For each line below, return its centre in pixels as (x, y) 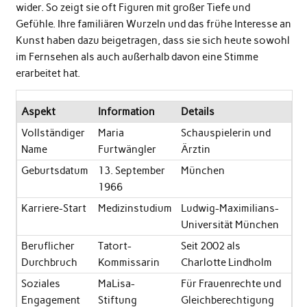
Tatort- (114, 246)
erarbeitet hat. (48, 74)
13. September (131, 170)
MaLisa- (116, 283)
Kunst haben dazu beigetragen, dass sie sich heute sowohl (152, 41)
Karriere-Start (53, 208)
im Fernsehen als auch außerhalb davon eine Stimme (137, 57)
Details (197, 111)
